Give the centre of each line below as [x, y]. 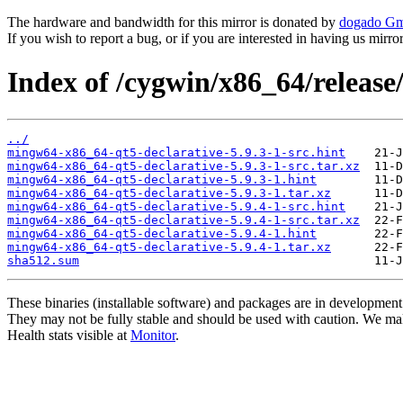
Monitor [153, 335]
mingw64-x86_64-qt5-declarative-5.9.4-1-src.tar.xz [184, 219]
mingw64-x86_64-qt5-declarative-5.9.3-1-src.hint [176, 152]
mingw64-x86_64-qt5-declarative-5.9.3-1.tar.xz [169, 193]
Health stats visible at [69, 335]
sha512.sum [43, 260]
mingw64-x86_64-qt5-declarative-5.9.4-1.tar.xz [169, 246]
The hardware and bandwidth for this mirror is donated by [173, 22]
